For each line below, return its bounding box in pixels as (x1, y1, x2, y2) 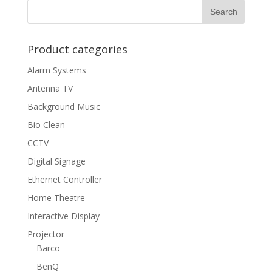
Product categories (27, 42, 127, 57)
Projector (27, 228, 64, 240)
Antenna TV (27, 83, 73, 95)
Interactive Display (27, 210, 100, 222)
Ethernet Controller (27, 174, 102, 186)
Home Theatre (27, 192, 85, 204)
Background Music (27, 101, 100, 113)
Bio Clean (27, 119, 65, 131)
